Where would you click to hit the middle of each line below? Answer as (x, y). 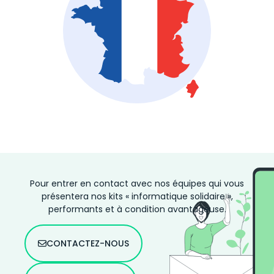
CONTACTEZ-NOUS (88, 243)
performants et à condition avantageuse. (137, 209)
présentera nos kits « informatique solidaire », (137, 196)
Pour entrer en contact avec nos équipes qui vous (137, 183)
